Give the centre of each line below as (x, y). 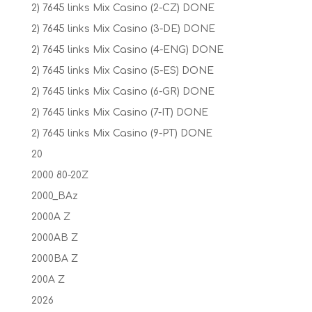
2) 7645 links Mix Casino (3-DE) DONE (123, 29)
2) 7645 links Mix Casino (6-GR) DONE (123, 91)
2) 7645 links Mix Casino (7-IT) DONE (119, 112)
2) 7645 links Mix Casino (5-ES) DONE (122, 70)
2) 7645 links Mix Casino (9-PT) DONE (122, 133)
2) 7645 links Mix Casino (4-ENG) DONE (127, 49)
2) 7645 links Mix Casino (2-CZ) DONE (123, 8)
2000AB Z (54, 237)
